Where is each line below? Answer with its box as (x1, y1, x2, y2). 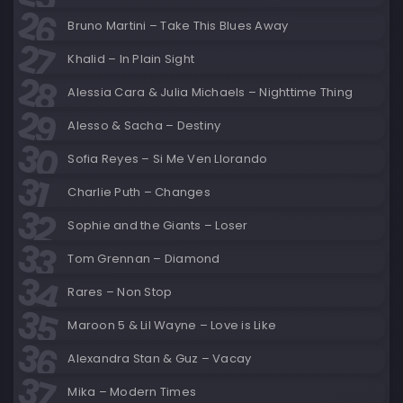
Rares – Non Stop (67, 283, 173, 300)
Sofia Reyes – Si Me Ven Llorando (67, 150, 268, 167)
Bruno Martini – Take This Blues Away (67, 17, 289, 34)
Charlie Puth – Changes (67, 184, 210, 201)
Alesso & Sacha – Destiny (67, 117, 221, 134)
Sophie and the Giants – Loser (67, 217, 248, 234)
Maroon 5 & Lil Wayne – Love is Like (67, 317, 276, 334)
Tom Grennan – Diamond (67, 250, 220, 267)
